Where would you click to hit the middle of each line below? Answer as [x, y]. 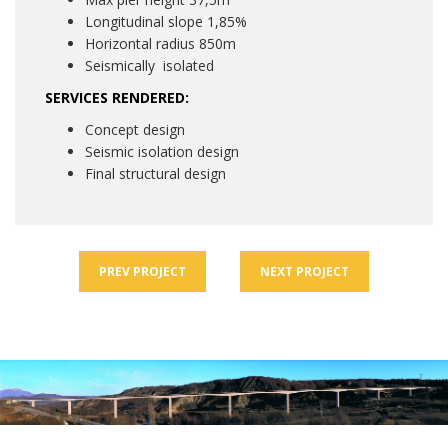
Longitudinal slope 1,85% [166, 22]
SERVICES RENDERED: [117, 98]
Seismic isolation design [164, 152]
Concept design [135, 130]
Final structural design [157, 174]
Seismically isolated [151, 66]
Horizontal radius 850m [160, 44]
